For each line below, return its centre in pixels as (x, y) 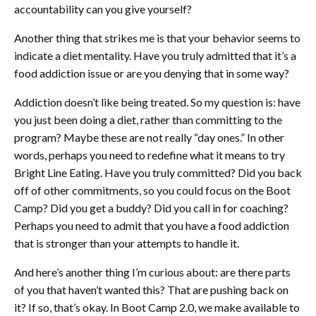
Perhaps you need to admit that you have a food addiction (152, 226)
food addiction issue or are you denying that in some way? (152, 73)
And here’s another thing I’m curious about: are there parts (152, 272)
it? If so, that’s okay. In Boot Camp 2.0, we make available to (157, 308)
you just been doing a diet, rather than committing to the (148, 120)
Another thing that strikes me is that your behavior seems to (157, 38)
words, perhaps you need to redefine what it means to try (150, 155)
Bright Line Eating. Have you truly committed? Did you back (158, 173)
